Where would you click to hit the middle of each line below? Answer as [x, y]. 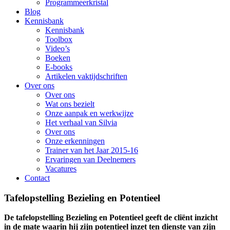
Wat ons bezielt [70, 104]
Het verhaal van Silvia [81, 122]
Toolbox [59, 39]
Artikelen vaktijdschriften [86, 76]
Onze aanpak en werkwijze [89, 113]
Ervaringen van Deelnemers [90, 159]
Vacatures [61, 169]
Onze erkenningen [75, 141]
